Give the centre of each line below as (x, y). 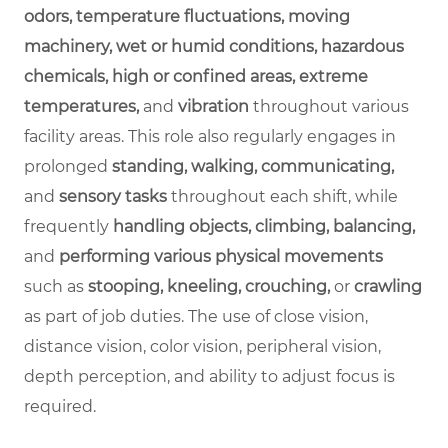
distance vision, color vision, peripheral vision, (202, 346)
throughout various (329, 106)
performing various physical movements (221, 256)
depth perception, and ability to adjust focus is (209, 376)
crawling (388, 286)
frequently (68, 226)
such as (56, 286)
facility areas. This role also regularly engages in (210, 136)
